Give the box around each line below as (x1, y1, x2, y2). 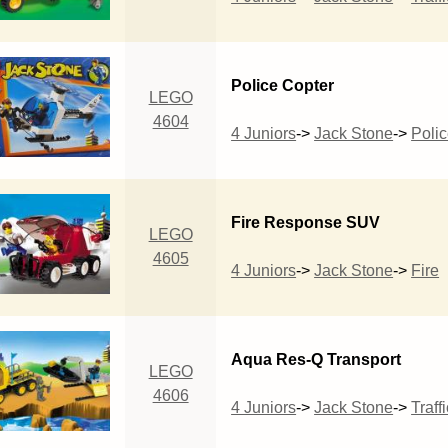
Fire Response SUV (231, 213, 381, 231)
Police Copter (231, 76, 335, 94)
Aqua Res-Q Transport (231, 350, 402, 368)
